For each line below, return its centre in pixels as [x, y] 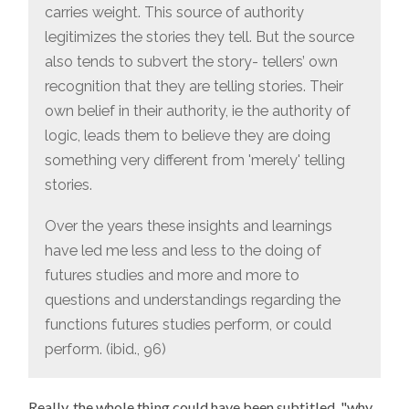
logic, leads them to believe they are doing [188, 136]
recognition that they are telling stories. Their [194, 87]
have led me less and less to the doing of [184, 251]
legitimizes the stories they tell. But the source [200, 37]
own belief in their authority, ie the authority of [198, 111]
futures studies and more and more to [173, 276]
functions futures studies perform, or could [189, 325]
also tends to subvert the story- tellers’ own [192, 62]
